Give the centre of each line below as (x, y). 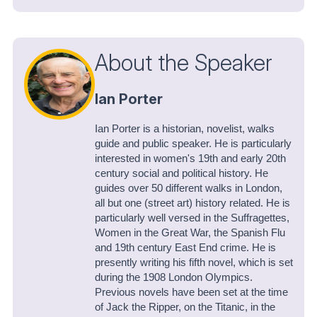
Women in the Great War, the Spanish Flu (190, 233)
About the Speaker (184, 63)
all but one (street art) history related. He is (192, 203)
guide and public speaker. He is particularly (193, 144)
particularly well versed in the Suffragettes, (192, 218)
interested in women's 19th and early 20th (190, 159)
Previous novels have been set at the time (191, 293)
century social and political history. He (181, 174)
